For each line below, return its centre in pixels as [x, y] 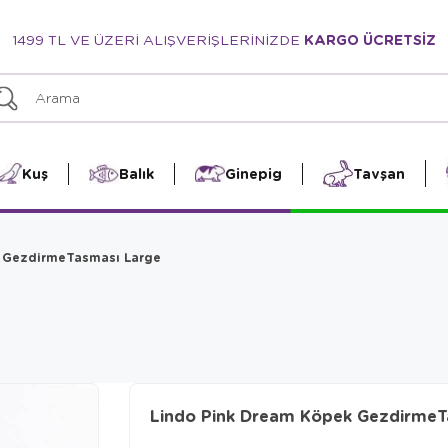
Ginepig [253, 173]
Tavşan [378, 173]
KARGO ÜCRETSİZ [370, 39]
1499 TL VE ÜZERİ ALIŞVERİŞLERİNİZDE [158, 39]
